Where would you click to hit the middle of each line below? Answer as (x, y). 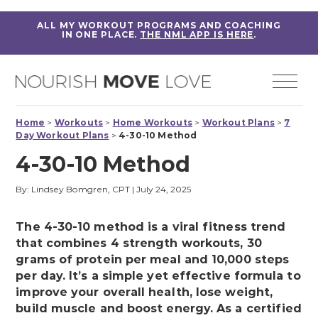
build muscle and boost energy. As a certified (159, 309)
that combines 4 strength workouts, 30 (139, 243)
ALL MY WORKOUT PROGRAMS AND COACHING (159, 25)
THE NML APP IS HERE (197, 34)
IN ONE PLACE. (99, 34)
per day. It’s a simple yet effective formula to (158, 276)
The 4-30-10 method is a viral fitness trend (151, 227)
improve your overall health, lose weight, (144, 292)
